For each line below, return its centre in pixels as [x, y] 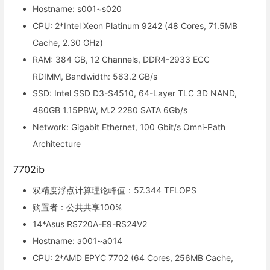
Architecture [57, 144]
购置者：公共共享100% [77, 207]
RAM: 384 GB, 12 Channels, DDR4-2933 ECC [121, 60]
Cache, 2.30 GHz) [68, 43]
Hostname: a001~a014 [77, 241]
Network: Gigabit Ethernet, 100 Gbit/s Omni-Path [129, 127]
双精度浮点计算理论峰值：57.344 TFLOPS [115, 190]
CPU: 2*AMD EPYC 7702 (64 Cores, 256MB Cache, [133, 258]
